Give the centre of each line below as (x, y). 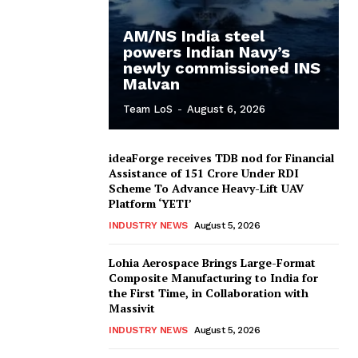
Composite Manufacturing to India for (213, 278)
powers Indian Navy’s (207, 52)
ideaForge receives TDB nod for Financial (221, 158)
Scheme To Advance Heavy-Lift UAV (206, 189)
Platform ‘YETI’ (150, 204)
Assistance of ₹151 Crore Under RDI (204, 173)
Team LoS (148, 109)
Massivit (132, 308)
